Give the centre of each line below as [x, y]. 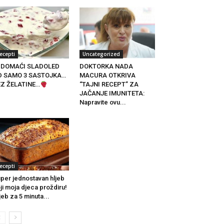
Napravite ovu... [102, 102]
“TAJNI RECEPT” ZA [109, 84]
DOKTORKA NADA [106, 66]
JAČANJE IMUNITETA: [112, 93]
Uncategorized [101, 54]
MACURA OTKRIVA [107, 75]
